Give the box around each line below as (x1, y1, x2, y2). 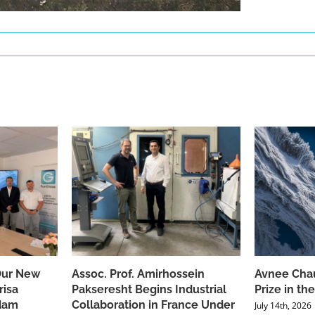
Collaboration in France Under (72, 298, 235, 312)
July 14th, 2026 (255, 300, 311, 312)
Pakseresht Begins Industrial (72, 283, 226, 297)
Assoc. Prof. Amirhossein (72, 267, 205, 281)
